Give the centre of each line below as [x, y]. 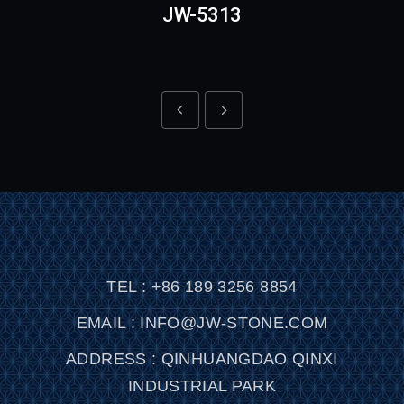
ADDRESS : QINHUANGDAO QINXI [202, 359]
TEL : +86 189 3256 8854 [202, 287]
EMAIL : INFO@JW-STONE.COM [202, 323]
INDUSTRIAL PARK [202, 386]
